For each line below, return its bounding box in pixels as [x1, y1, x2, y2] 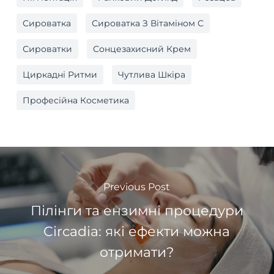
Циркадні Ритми [22, 69, 97, 81]
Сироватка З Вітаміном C [91, 18, 204, 29]
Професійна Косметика [22, 95, 129, 106]
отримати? [100, 243, 174, 261]
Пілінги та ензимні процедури [30, 202, 243, 219]
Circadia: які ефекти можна [43, 223, 231, 240]
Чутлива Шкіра [117, 69, 185, 81]
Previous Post [103, 180, 171, 193]
